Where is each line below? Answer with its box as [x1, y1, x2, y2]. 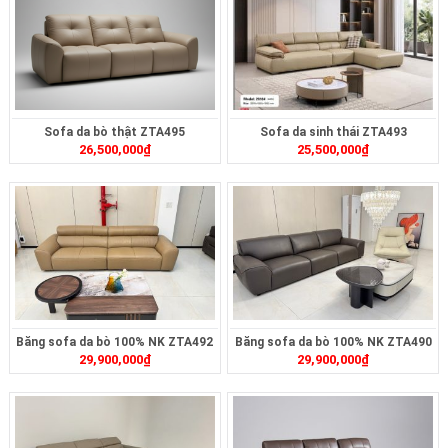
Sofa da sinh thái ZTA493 [259, 125, 407, 140]
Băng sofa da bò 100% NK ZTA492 [16, 335, 214, 350]
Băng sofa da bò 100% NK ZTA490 [234, 335, 432, 350]
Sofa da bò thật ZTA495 [44, 125, 186, 140]
